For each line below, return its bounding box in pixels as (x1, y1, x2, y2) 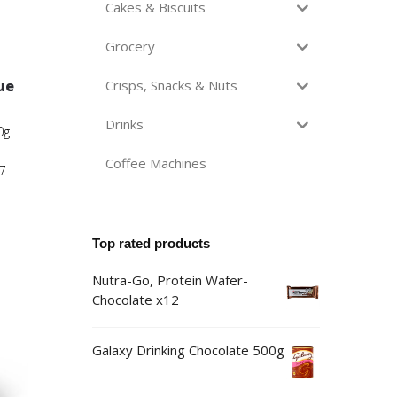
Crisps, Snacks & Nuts (105, 76, 237, 95)
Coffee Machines (105, 154, 206, 173)
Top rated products (91, 235, 210, 251)
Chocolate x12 (91, 290, 179, 308)
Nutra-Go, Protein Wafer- (91, 270, 248, 289)
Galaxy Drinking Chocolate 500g (91, 340, 284, 359)
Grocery (105, 37, 155, 56)
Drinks (105, 115, 144, 134)
